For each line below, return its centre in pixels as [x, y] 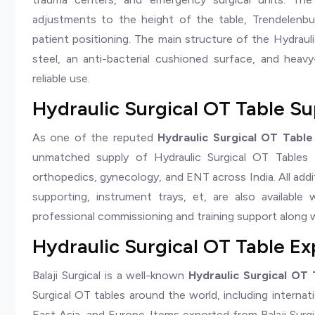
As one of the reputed [95, 137]
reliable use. [63, 78]
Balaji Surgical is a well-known [111, 275]
